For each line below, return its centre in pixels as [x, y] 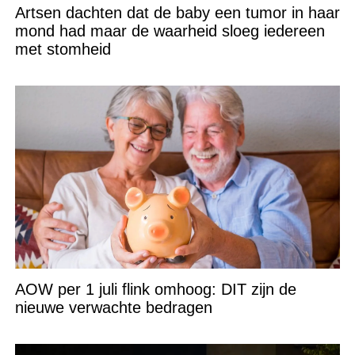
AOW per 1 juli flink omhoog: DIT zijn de [155, 289]
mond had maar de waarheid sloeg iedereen [170, 31]
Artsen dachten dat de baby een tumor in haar [177, 12]
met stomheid [63, 49]
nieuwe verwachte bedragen [113, 307]
